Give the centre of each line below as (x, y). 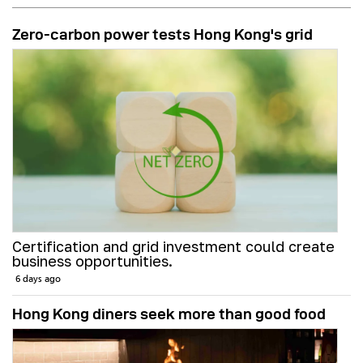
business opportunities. (92, 261)
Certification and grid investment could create (173, 247)
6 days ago (38, 280)
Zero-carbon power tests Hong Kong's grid (162, 35)
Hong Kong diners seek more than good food (169, 314)
